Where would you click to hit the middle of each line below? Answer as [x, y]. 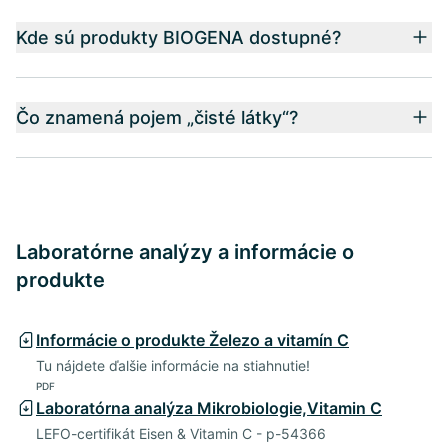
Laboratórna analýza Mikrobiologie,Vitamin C [209, 407]
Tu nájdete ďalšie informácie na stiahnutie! [173, 365]
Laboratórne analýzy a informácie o [185, 251]
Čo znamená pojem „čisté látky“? [157, 117]
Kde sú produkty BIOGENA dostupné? [178, 37]
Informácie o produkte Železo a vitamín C [192, 339]
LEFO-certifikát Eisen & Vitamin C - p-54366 [181, 433]
